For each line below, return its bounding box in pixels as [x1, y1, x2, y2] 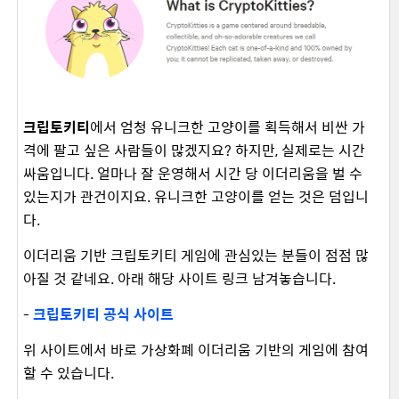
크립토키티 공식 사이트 [33, 303, 174, 326]
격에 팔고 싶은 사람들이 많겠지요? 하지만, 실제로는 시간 [23, 139, 365, 162]
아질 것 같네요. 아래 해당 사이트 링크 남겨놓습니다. [23, 267, 339, 290]
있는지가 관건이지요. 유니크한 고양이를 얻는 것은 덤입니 [23, 185, 369, 208]
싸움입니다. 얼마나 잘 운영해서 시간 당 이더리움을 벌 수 [23, 162, 362, 185]
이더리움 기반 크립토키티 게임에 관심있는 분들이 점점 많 [23, 244, 369, 267]
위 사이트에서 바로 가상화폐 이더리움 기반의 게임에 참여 [23, 338, 369, 362]
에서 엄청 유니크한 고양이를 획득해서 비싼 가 [90, 116, 365, 139]
